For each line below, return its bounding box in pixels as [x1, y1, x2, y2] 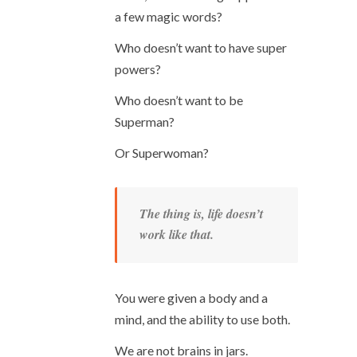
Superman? [115, 114, 175, 129]
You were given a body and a [115, 290, 268, 305]
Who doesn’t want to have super [115, 40, 287, 55]
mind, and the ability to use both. [115, 312, 290, 327]
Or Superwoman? [115, 145, 209, 160]
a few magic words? [115, 9, 222, 24]
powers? [115, 61, 161, 76]
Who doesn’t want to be [115, 92, 243, 108]
